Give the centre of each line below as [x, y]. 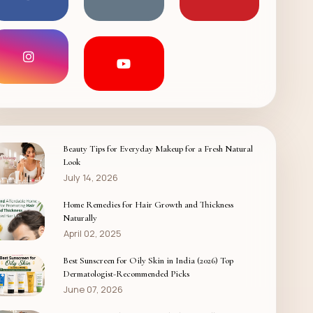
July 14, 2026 [90, 178]
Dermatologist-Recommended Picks [126, 274]
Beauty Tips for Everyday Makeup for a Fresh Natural [158, 149]
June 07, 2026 [93, 290]
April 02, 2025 [92, 234]
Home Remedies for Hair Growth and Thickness [148, 205]
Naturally [80, 218]
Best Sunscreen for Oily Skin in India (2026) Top [148, 261]
